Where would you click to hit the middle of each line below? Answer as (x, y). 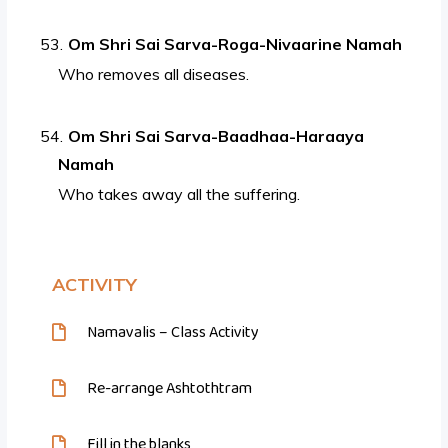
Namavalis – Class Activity (173, 333)
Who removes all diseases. (154, 74)
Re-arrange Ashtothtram (170, 389)
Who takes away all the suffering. (179, 194)
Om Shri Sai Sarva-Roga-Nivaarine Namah (235, 44)
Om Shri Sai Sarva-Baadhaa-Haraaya (216, 136)
